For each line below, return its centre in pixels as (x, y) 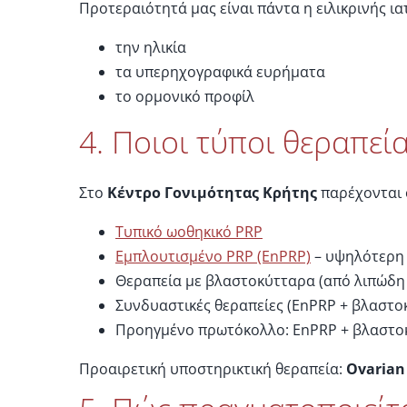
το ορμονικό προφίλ (184, 96)
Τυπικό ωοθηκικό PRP (189, 232)
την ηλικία (150, 47)
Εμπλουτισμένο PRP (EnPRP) (213, 257)
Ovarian (375, 369)
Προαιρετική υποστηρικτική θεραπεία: (212, 369)
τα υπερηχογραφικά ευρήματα (220, 71)
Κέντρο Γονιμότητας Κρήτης (212, 193)
